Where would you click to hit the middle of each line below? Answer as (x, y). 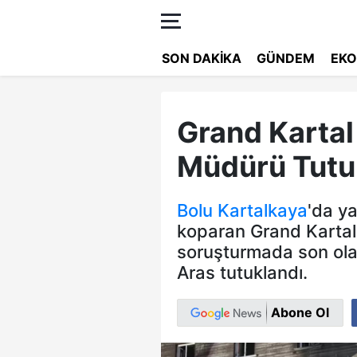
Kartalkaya (263, 210)
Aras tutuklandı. (242, 273)
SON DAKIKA (202, 58)
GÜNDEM (286, 58)
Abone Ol (300, 312)
